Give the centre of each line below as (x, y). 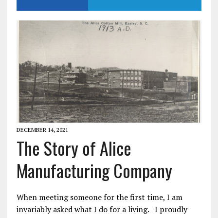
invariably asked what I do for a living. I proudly (102, 209)
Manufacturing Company (94, 170)
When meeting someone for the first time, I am (99, 197)
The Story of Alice (74, 147)
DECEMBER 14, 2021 (42, 129)
